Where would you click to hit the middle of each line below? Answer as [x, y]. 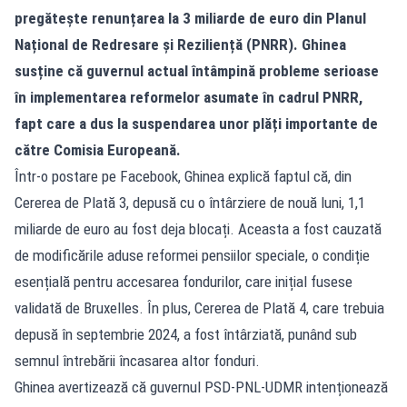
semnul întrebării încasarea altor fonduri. [137, 360]
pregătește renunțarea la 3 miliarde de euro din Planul [190, 18]
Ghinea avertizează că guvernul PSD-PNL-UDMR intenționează [201, 387]
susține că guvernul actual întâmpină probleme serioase [197, 70]
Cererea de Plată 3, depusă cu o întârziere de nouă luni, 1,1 [190, 202]
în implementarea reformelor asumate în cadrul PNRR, [189, 97]
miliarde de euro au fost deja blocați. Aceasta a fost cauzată [198, 228]
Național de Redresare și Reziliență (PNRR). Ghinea [180, 44]
